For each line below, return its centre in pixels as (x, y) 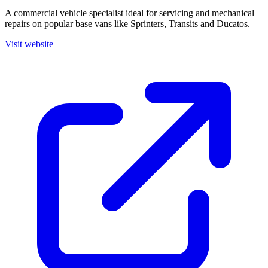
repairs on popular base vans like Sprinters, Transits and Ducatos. (127, 24)
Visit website (29, 44)
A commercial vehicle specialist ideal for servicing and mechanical (130, 13)
